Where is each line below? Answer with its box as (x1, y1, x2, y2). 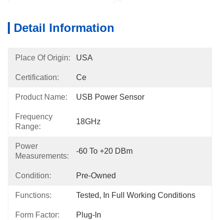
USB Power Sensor (76, 93, 144, 101)
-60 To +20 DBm (76, 147, 133, 155)
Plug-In (76, 211, 101, 219)
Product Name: (15, 93, 67, 101)
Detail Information (14, 21, 114, 34)
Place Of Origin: (15, 54, 70, 62)
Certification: (15, 73, 59, 82)
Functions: (15, 191, 52, 199)
